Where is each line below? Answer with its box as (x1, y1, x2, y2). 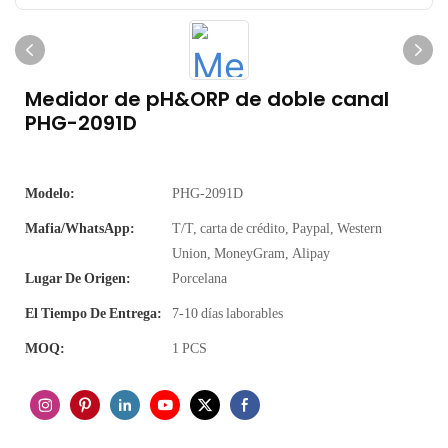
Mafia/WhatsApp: (25, 220, 135, 236)
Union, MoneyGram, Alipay (172, 245, 330, 261)
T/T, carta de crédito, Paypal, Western (172, 220, 382, 236)
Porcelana (172, 270, 227, 286)
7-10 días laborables (172, 305, 283, 321)
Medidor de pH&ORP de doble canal (25, 85, 389, 113)
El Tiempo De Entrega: (25, 305, 162, 321)
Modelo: (25, 185, 75, 201)
